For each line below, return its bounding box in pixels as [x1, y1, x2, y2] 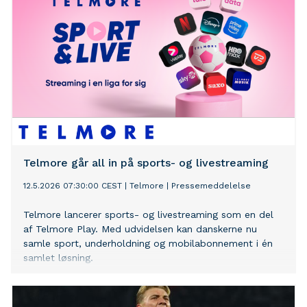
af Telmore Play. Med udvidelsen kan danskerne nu [23, 223, 257, 235]
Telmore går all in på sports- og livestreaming [23, 156, 269, 170]
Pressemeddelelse [171, 181, 251, 191]
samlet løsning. [23, 252, 93, 264]
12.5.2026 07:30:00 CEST [23, 181, 122, 191]
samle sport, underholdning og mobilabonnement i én [23, 238, 273, 249]
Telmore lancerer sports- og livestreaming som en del [23, 209, 273, 221]
